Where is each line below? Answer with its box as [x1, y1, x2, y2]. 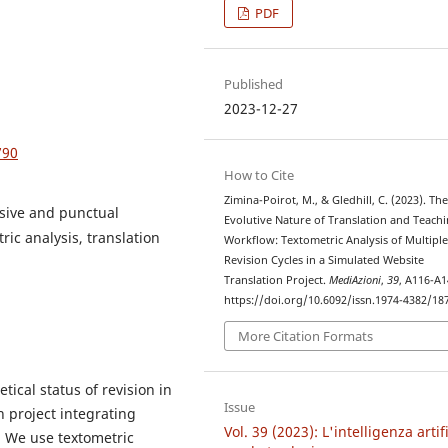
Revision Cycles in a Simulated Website [224, 253, 425, 268]
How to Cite [224, 166, 295, 185]
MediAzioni [329, 273, 382, 288]
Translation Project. [224, 273, 330, 288]
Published [224, 75, 284, 94]
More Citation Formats [238, 326, 374, 345]
